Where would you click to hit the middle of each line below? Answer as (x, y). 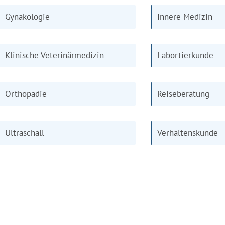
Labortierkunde (185, 55)
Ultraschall (25, 133)
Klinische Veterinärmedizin (54, 55)
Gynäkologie (27, 17)
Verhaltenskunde (188, 133)
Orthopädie (26, 94)
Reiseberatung (183, 94)
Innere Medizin (185, 17)
